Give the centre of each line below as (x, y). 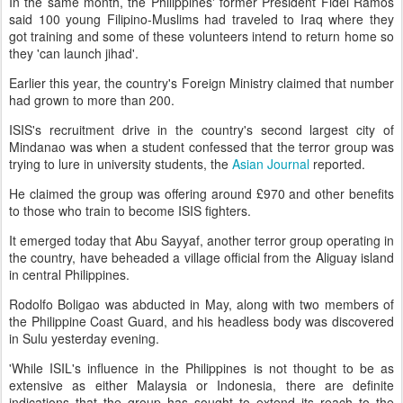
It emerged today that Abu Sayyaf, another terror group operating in (201, 241)
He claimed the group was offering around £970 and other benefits (201, 194)
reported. (337, 164)
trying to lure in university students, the (121, 164)
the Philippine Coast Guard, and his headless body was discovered (201, 322)
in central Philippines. (69, 275)
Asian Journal (271, 164)
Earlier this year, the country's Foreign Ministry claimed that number (201, 83)
